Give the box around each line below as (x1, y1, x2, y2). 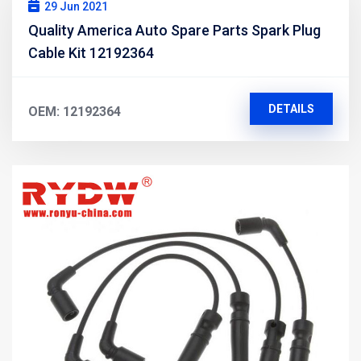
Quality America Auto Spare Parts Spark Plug (28, 21, 321, 39)
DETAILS (268, 102, 314, 115)
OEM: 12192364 (28, 103, 121, 119)
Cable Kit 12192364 (28, 44, 154, 61)
